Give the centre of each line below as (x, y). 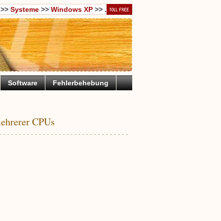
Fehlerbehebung (80, 83)
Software (22, 83)
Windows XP (72, 9)
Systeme (24, 9)
